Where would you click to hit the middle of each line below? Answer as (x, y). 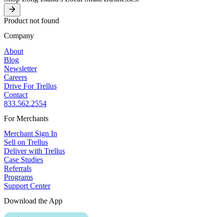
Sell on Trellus (26, 142)
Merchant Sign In (31, 134)
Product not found (31, 21)
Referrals (18, 169)
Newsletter (20, 68)
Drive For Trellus (30, 86)
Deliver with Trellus (34, 151)
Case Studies (23, 160)
